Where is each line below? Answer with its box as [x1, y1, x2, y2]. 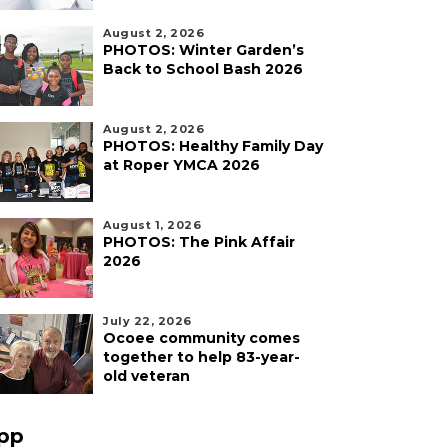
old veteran [103, 367, 190, 385]
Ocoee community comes [103, 329, 300, 347]
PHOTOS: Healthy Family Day [103, 137, 323, 155]
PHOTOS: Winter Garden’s [103, 41, 304, 59]
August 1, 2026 [103, 218, 201, 232]
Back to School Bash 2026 [103, 60, 303, 78]
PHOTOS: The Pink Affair [103, 233, 295, 251]
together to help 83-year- [103, 348, 300, 366]
